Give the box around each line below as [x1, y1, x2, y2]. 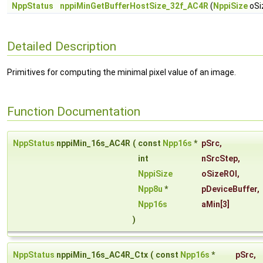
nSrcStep [201, 154, 238, 164]
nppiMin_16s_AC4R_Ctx [55, 250, 148, 260]
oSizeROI [201, 169, 237, 179]
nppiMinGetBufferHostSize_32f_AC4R [60, 1, 208, 11]
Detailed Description [7, 39, 116, 53]
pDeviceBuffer [201, 184, 257, 194]
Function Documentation [7, 104, 140, 119]
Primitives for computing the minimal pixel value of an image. [7, 68, 236, 77]
